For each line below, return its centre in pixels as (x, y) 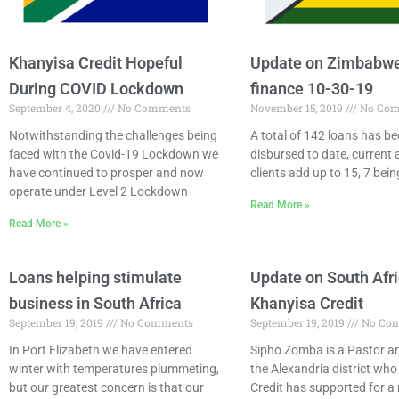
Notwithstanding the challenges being (113, 135)
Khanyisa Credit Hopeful (96, 62)
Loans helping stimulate (95, 277)
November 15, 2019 (297, 107)
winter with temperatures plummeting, (114, 368)
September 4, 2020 (56, 107)
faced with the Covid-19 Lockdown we (114, 154)
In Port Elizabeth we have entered (101, 350)
